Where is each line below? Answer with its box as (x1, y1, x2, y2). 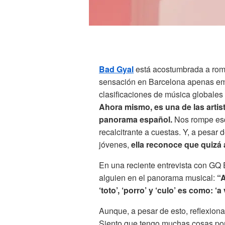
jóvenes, (99, 139, 131, 151)
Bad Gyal (99, 63, 134, 75)
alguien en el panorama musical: (99, 172, 215, 184)
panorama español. (99, 114, 174, 126)
